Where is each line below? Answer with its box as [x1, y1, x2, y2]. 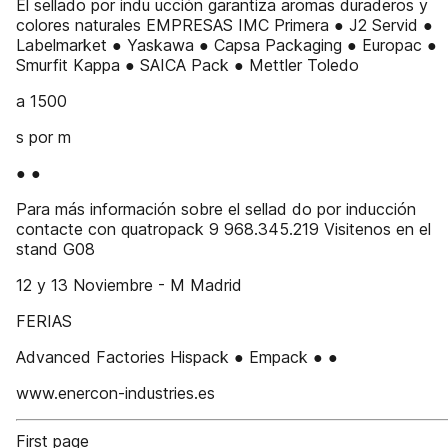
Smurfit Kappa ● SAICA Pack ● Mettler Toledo [16, 55, 359, 75]
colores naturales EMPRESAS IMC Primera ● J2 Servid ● [16, 15, 433, 35]
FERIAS [16, 311, 72, 331]
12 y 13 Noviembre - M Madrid [16, 275, 242, 295]
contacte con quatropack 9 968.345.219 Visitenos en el [16, 219, 431, 239]
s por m [16, 127, 71, 147]
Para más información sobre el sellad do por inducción [16, 199, 416, 219]
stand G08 [16, 239, 95, 259]
